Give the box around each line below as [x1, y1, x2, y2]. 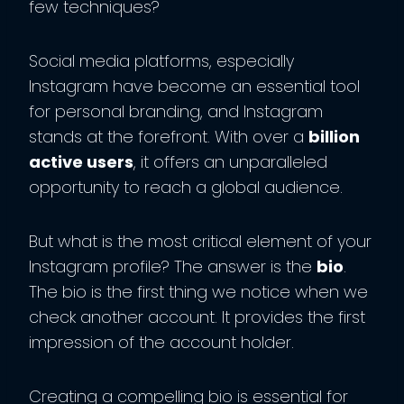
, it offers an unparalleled [133, 151, 327, 174]
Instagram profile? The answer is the [29, 255, 317, 279]
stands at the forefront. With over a [29, 125, 308, 149]
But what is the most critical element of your [29, 230, 372, 253]
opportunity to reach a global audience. [29, 176, 347, 199]
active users [29, 151, 133, 174]
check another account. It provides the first [29, 306, 365, 329]
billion [308, 125, 360, 149]
